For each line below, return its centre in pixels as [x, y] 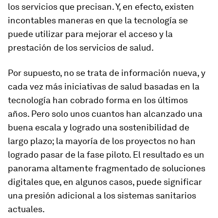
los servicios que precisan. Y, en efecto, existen [101, 7]
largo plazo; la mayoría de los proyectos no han [102, 141]
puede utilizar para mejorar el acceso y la [90, 34]
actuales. [26, 209]
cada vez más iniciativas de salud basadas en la [104, 86]
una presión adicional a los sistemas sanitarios [102, 195]
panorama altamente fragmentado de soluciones [107, 168]
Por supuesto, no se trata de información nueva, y [107, 73]
